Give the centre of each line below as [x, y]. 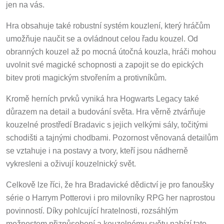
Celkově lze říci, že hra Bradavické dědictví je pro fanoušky [110, 182]
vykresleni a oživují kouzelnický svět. [71, 161]
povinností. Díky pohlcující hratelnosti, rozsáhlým [92, 208]
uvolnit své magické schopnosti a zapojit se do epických [105, 62]
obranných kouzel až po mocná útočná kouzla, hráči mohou [111, 49]
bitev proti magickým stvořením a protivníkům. [86, 75]
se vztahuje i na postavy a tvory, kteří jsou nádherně [97, 148]
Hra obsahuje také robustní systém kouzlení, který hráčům [108, 23]
